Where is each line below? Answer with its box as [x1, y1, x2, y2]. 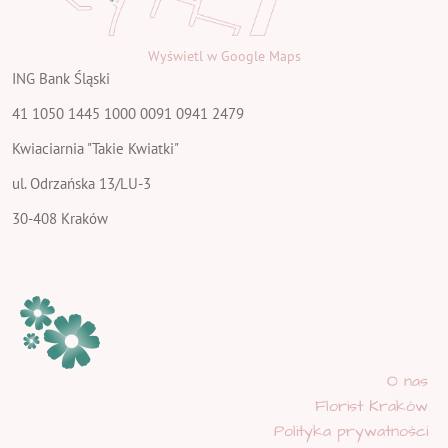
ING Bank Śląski [12, 68, 110, 88]
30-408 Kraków [12, 208, 108, 228]
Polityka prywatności [274, 419, 428, 442]
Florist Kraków [315, 394, 428, 417]
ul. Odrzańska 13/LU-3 [12, 173, 151, 193]
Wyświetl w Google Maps [147, 46, 301, 65]
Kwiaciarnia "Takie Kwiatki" [12, 138, 179, 158]
